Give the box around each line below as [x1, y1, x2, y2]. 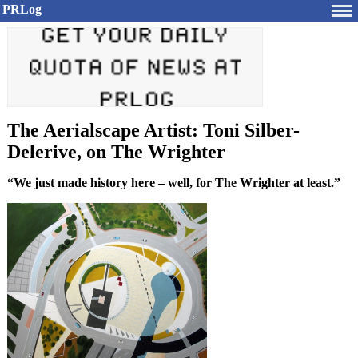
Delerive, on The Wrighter [7, 141, 225, 162]
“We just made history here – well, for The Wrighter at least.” [7, 176, 340, 189]
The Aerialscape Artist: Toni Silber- [7, 120, 300, 141]
